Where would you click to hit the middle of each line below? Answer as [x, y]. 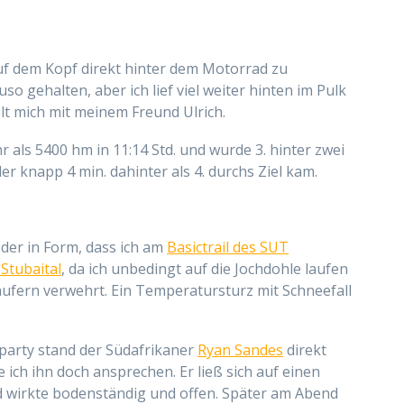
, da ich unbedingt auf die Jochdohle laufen [205, 268]
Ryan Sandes [240, 349]
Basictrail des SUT [228, 247]
